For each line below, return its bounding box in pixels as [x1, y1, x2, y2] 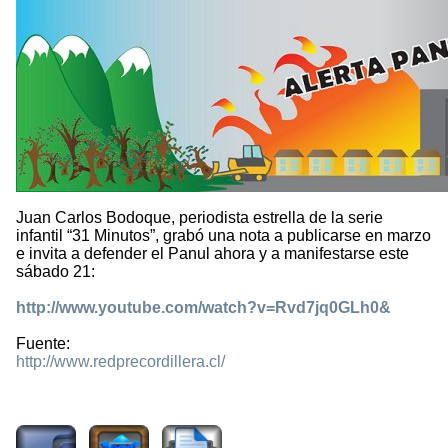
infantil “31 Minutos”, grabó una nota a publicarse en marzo [16, 227, 431, 245]
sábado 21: [16, 263, 95, 281]
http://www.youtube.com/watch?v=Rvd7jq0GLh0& [16, 299, 391, 317]
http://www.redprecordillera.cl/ [16, 353, 225, 371]
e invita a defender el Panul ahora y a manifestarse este [16, 245, 409, 263]
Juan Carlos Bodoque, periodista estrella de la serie [16, 209, 383, 227]
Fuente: [16, 335, 70, 353]
